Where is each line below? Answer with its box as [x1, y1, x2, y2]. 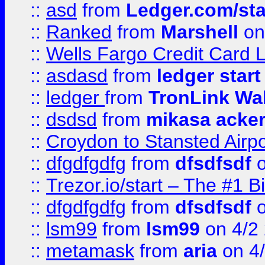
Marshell [161, 21, 238, 43]
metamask [46, 240, 134, 261]
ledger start [157, 65, 261, 86]
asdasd [46, 65, 108, 86]
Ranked [46, 21, 112, 43]
